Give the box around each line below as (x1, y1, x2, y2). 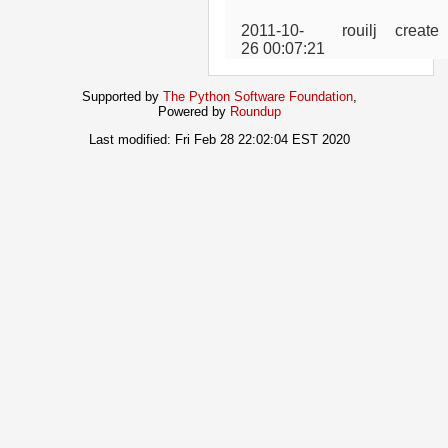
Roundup (230, 103, 281, 119)
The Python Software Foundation (163, 88, 353, 104)
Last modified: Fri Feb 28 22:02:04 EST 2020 (89, 131, 350, 147)
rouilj (342, 21, 377, 39)
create (395, 21, 439, 39)
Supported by (82, 88, 163, 104)
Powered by (158, 103, 230, 119)
